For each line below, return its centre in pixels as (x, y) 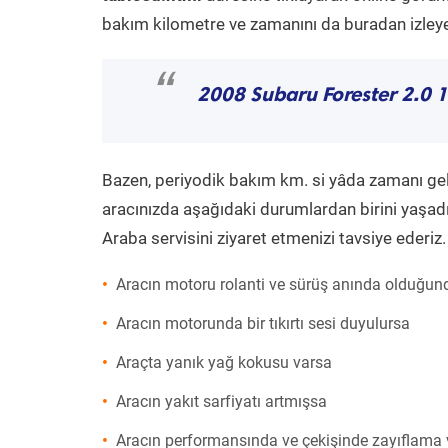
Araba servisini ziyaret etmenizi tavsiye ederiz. (274, 238)
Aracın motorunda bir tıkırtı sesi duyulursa (263, 323)
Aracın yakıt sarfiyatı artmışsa (221, 401)
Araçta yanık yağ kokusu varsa (224, 362)
